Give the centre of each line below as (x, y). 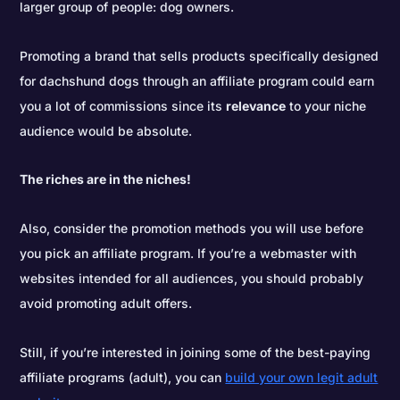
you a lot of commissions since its (123, 105)
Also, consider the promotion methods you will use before (192, 229)
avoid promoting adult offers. (106, 304)
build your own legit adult (302, 377)
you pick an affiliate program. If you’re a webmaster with (188, 254)
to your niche (326, 105)
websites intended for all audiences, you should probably (192, 279)
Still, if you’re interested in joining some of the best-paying (196, 352)
